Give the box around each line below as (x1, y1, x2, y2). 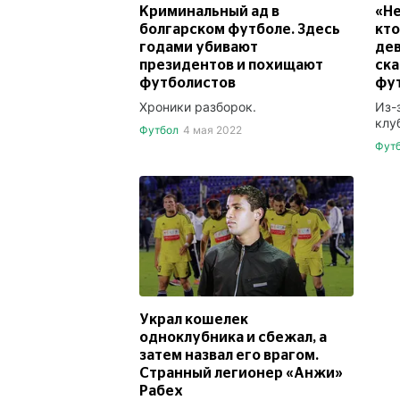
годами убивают (139, 39, 258, 54)
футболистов (139, 75, 236, 90)
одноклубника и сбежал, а (139, 329, 327, 345)
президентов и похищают (139, 57, 323, 72)
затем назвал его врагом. (139, 347, 319, 362)
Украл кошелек (139, 312, 248, 327)
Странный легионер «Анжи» (139, 365, 343, 380)
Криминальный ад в (139, 4, 279, 19)
